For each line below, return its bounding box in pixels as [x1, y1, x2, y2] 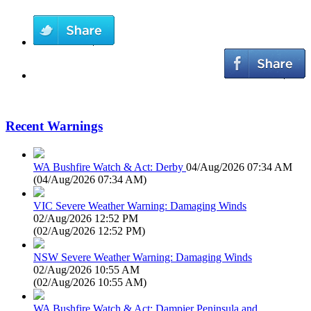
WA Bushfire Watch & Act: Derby [33, 160, 183, 173]
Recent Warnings [6, 119, 103, 134]
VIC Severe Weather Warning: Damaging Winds [33, 199, 246, 212]
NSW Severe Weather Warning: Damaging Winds [33, 251, 252, 263]
